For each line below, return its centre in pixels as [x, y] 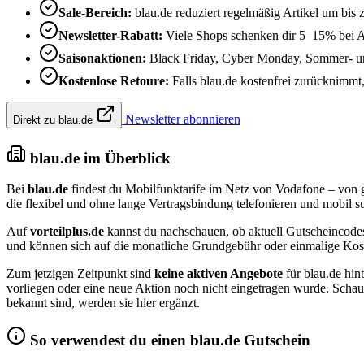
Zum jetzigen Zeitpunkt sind [80, 274]
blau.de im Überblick [98, 158]
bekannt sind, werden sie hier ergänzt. [103, 303]
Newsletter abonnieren [181, 119]
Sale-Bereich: [95, 12]
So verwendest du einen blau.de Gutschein [168, 340]
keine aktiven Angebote [219, 274]
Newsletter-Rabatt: [110, 35]
